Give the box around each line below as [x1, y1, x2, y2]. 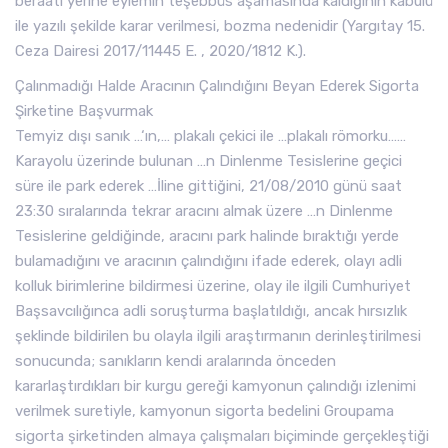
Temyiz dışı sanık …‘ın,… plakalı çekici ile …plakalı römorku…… [15, 127, 406, 145]
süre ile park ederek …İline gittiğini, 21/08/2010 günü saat [15, 177, 402, 195]
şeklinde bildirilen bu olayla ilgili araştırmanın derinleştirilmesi [15, 327, 421, 345]
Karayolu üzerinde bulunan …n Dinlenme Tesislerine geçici [15, 152, 402, 170]
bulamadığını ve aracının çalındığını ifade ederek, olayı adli [15, 252, 402, 270]
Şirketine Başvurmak [15, 102, 153, 120]
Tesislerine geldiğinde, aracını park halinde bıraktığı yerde [15, 227, 399, 245]
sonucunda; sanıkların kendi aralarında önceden [15, 352, 336, 370]
